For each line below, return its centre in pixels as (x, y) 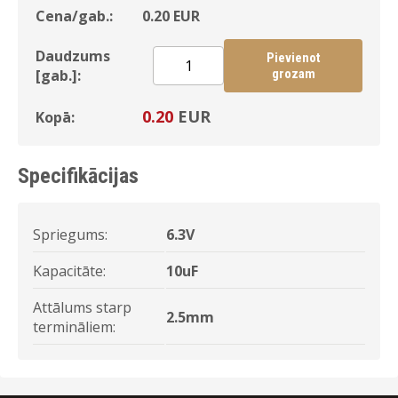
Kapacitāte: (69, 271)
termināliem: (74, 327)
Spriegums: (70, 235)
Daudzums (73, 56)
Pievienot (293, 58)
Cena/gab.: (74, 16)
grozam (293, 74)
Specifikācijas (78, 176)
